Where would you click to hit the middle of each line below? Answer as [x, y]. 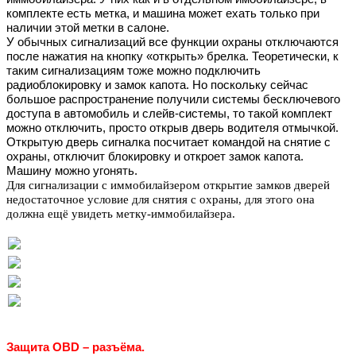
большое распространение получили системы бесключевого [173, 100]
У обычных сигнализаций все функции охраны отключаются [172, 43]
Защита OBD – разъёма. [75, 348]
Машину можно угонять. [74, 171]
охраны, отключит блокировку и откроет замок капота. [155, 157]
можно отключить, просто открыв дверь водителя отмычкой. [172, 128]
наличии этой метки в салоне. [88, 28]
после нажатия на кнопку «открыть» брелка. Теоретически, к [172, 57]
